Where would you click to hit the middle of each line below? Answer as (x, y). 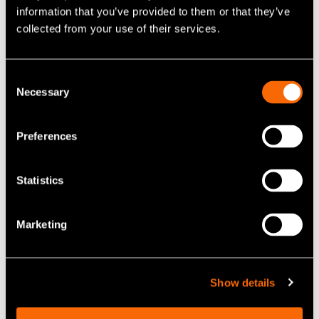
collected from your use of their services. (118, 28)
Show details (243, 282)
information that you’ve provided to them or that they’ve (153, 11)
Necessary (43, 92)
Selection (27, 95)
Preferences (47, 136)
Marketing (42, 224)
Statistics (40, 180)
